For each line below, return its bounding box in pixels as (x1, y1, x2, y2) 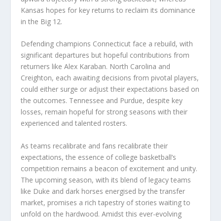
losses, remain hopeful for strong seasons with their (21, 107, 188, 117)
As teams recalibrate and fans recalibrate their (21, 141, 168, 150)
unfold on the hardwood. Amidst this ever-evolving (21, 209, 182, 219)
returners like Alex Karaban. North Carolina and (21, 62, 171, 72)
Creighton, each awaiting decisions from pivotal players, (21, 73, 199, 83)
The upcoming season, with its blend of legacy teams (21, 175, 191, 184)
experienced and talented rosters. (21, 118, 128, 128)
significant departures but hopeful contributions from (21, 50, 190, 60)
